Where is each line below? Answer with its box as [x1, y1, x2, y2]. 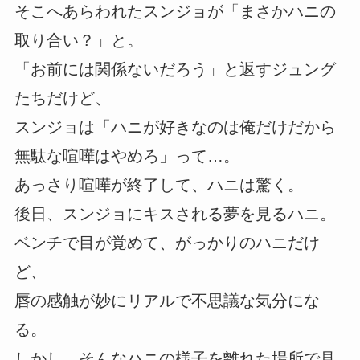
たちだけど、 [14, 88, 111, 107]
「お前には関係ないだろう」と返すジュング [14, 59, 336, 78]
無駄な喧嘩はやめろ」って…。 [14, 146, 239, 165]
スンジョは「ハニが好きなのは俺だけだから [14, 117, 336, 136]
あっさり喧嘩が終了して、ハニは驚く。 [14, 175, 304, 194]
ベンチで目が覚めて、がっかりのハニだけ [14, 233, 320, 252]
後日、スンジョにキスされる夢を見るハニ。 [14, 204, 336, 223]
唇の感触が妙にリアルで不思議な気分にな [14, 291, 320, 309]
